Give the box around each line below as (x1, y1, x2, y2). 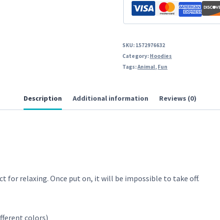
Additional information (73, 93, 148, 103)
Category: (122, 52, 150, 59)
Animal (137, 63, 156, 70)
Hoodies (150, 52, 172, 59)
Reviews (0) (159, 93, 197, 103)
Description (23, 93, 62, 103)
